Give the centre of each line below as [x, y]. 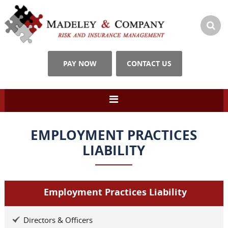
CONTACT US [149, 64]
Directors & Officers [58, 220]
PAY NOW [80, 64]
